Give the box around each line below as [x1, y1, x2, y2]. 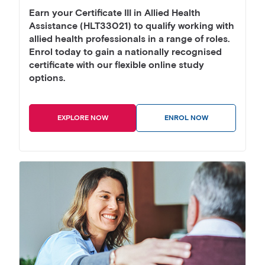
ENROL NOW [164, 114, 208, 123]
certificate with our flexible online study [29, 59, 204, 72]
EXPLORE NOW [57, 114, 108, 123]
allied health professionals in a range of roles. [29, 33, 230, 46]
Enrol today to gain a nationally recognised [29, 46, 222, 59]
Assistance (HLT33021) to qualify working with [29, 20, 234, 33]
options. [29, 72, 65, 85]
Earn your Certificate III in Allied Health [29, 7, 201, 20]
